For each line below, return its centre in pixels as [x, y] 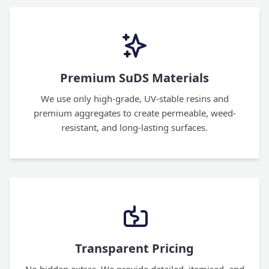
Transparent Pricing [134, 248]
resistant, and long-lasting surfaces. [134, 127]
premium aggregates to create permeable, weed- [134, 113]
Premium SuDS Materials [134, 78]
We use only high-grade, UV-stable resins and [134, 98]
